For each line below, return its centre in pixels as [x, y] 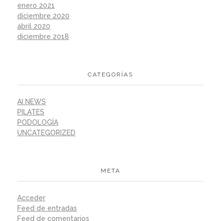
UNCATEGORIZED [46, 132]
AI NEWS [32, 101]
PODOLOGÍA [38, 122]
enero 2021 [36, 5]
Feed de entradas [47, 208]
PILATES [31, 112]
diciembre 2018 [43, 36]
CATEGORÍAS [110, 74]
